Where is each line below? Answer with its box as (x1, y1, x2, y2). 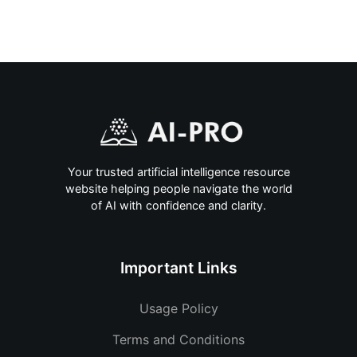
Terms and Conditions (112, 331, 245, 347)
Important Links (120, 258, 237, 277)
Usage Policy (139, 300, 218, 316)
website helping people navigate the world (65, 182, 292, 196)
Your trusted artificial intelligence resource (67, 165, 290, 179)
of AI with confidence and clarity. (91, 198, 266, 213)
